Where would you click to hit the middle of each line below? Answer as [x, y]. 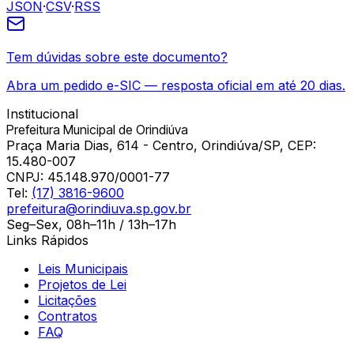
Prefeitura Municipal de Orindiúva [97, 130]
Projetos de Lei [82, 285]
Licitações [67, 301]
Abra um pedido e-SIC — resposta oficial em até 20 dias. [176, 86]
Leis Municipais [83, 269]
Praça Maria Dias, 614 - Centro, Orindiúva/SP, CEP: [161, 146]
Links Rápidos [47, 241]
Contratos [68, 316]
